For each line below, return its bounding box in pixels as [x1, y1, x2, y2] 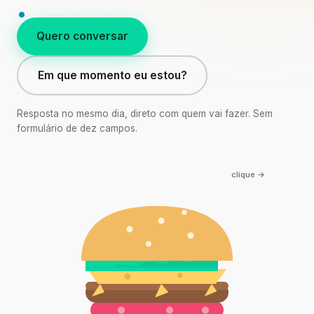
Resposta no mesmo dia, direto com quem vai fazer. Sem [17, 108, 273, 119]
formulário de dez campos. [17, 123, 137, 134]
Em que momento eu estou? [37, 68, 187, 82]
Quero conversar [36, 29, 128, 43]
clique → [231, 170, 265, 179]
